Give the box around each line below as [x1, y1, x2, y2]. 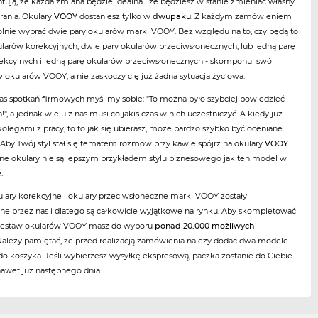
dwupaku [153, 11, 192, 21]
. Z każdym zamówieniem [191, 11, 292, 21]
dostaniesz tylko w [77, 11, 153, 21]
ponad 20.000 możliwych [155, 220, 255, 231]
